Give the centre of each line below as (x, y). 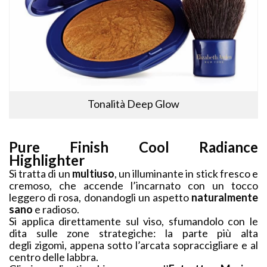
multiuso (93, 174)
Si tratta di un (41, 174)
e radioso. (56, 209)
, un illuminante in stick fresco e (186, 174)
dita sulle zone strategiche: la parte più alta (133, 233)
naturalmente (223, 198)
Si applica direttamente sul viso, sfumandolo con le (133, 221)
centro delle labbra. (54, 257)
